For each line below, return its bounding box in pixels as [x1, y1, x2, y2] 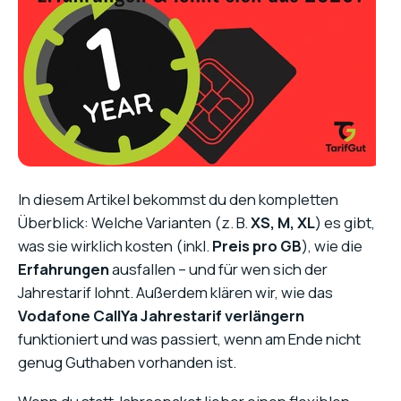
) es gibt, [315, 212, 375, 233]
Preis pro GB [212, 235, 302, 256]
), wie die [302, 235, 363, 256]
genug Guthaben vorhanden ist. [18, 352, 236, 372]
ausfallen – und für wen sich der [109, 259, 328, 279]
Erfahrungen [18, 259, 109, 279]
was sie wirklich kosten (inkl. [18, 235, 212, 256]
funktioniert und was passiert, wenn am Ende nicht [18, 328, 361, 349]
